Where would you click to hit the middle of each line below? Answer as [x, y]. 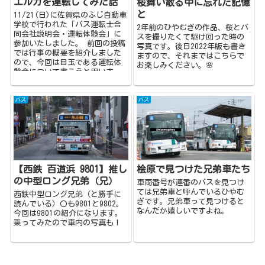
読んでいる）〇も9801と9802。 [69, 203]
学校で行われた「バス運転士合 [68, 25]
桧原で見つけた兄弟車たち [194, 169]
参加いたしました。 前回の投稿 [70, 44]
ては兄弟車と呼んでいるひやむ [191, 192]
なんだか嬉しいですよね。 [183, 211]
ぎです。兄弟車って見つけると [191, 201]
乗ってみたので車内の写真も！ [68, 222]
